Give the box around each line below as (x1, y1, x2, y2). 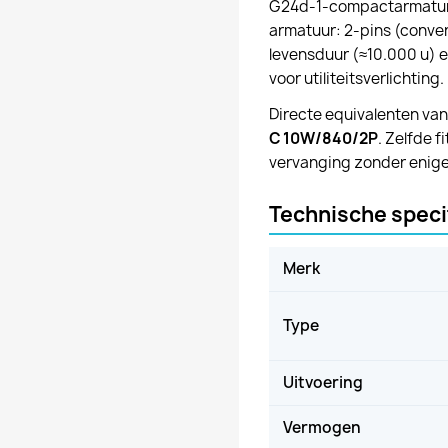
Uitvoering (283, 371, 363, 393)
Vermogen (283, 416, 361, 438)
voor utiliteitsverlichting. (269, 67, 444, 89)
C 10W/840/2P (269, 127, 378, 149)
